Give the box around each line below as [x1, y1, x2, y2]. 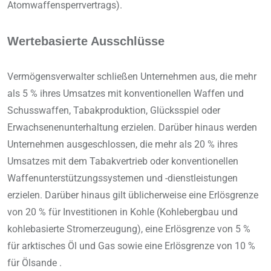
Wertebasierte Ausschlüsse [7, 34, 165, 48]
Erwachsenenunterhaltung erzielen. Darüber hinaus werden [7, 122, 257, 134]
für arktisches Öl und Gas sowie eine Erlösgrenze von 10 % [7, 240, 255, 252]
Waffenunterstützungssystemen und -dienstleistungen [7, 172, 238, 184]
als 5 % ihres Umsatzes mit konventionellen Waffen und [7, 88, 244, 100]
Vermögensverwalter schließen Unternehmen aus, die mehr [7, 71, 256, 83]
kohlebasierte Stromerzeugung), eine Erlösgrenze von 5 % [7, 223, 250, 235]
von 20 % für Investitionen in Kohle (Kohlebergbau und [7, 206, 238, 218]
